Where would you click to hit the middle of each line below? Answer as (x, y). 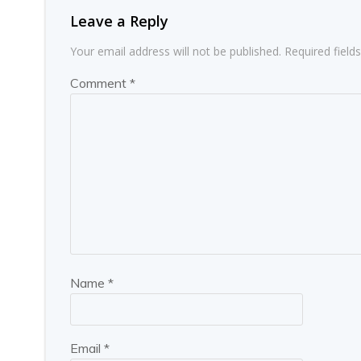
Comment (100, 83)
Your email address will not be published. (176, 51)
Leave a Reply (119, 21)
